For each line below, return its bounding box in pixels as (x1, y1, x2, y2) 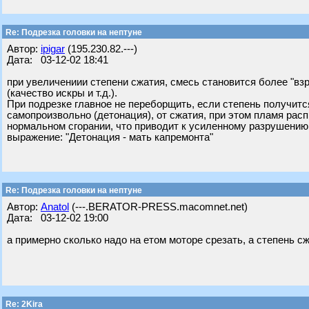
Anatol (41, 201, 69, 212)
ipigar (41, 43, 65, 54)
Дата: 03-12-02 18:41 (7, 54, 108, 66)
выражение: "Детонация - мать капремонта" (7, 132, 213, 143)
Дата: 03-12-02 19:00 (7, 212, 108, 223)
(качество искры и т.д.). (7, 88, 117, 99)
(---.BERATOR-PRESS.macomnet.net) (69, 201, 248, 212)
